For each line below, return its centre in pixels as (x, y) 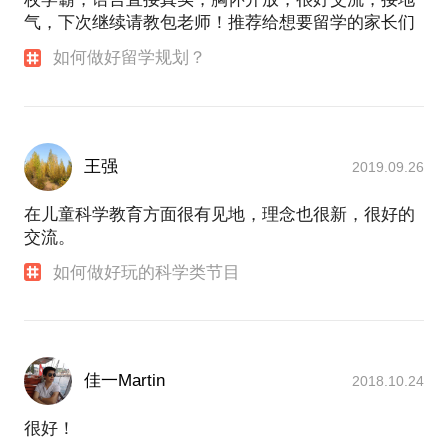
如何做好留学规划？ (130, 58)
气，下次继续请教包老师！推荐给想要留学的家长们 (219, 23)
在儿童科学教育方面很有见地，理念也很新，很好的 (219, 214)
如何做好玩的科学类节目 (147, 272)
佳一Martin (124, 380)
